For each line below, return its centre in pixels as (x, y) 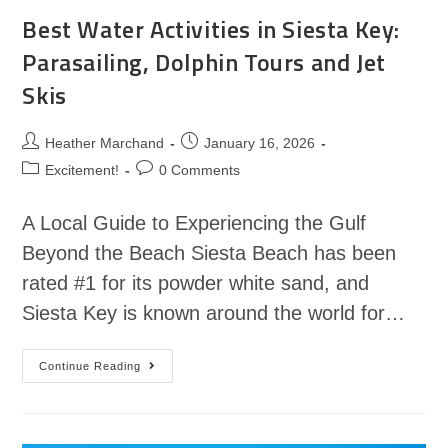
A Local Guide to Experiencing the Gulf (194, 223)
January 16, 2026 (260, 143)
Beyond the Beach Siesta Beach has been (209, 253)
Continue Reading (90, 366)
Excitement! (82, 170)
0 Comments (200, 170)
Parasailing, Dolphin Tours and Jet (204, 62)
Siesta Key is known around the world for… (214, 313)
